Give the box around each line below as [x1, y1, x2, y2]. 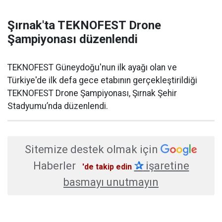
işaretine [143, 159, 189, 172]
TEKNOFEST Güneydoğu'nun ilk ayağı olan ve [7, 62, 177, 72]
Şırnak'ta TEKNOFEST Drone [7, 18, 161, 32]
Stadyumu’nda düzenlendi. [7, 101, 108, 111]
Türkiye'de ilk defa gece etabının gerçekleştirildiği [7, 75, 197, 85]
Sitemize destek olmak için [25, 143, 158, 156]
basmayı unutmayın [63, 175, 159, 188]
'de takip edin [82, 162, 132, 171]
